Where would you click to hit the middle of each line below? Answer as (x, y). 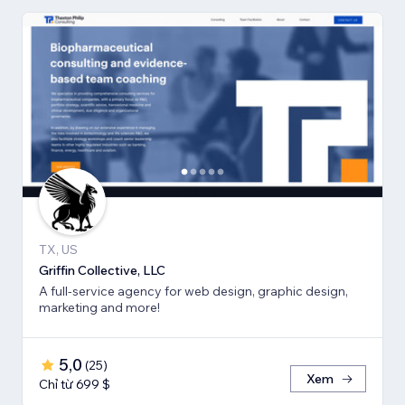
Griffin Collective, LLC (102, 270)
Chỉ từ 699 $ (75, 384)
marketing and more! (99, 307)
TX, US (58, 249)
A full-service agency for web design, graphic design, (193, 291)
